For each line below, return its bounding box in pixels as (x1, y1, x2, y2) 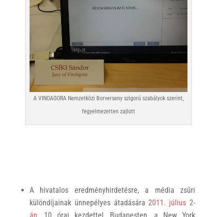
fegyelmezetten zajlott (81, 108, 135, 115)
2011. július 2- (148, 198, 196, 207)
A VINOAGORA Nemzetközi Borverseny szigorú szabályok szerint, (33, 94, 184, 102)
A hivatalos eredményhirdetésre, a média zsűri (29, 185, 196, 195)
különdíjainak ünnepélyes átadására (29, 198, 149, 207)
